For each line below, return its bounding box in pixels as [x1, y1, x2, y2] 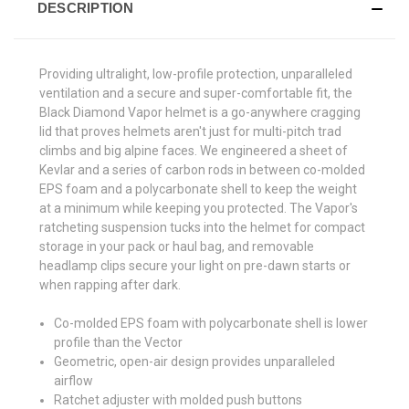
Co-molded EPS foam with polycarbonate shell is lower [54, 316, 369, 331]
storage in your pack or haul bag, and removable [39, 239, 314, 255]
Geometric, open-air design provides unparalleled [54, 354, 336, 370]
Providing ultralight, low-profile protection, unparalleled [39, 67, 352, 82]
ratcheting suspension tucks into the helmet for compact [39, 220, 365, 236]
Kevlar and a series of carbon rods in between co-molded [39, 163, 365, 178]
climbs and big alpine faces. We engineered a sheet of [39, 143, 348, 159]
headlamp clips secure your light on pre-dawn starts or [39, 258, 351, 274]
